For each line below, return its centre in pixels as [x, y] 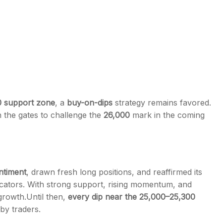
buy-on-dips [90, 103]
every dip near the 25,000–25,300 [132, 197]
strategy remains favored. [162, 103]
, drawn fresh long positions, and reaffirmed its [114, 172]
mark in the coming [167, 115]
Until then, [47, 197]
